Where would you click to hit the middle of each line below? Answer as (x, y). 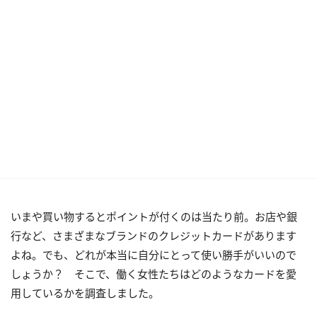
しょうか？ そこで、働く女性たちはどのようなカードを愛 (154, 274)
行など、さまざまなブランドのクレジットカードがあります (154, 236)
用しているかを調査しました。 (85, 293)
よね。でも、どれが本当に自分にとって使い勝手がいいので (154, 255)
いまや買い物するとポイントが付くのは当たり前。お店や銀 (154, 217)
